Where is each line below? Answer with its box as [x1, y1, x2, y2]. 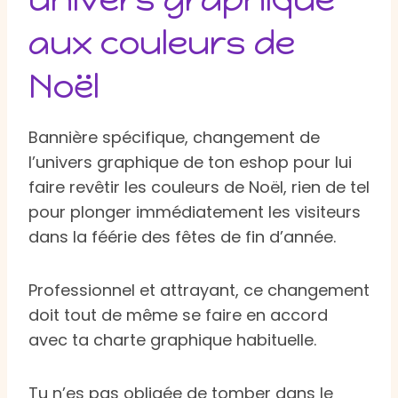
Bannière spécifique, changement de [28, 125, 320, 148]
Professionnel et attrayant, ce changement [28, 278, 370, 301]
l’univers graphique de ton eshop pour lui [28, 150, 352, 173]
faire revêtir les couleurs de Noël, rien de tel [28, 175, 370, 198]
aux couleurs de [28, 21, 295, 63]
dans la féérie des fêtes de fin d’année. [28, 225, 336, 248]
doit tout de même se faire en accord [28, 303, 328, 326]
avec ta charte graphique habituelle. [28, 328, 316, 351]
